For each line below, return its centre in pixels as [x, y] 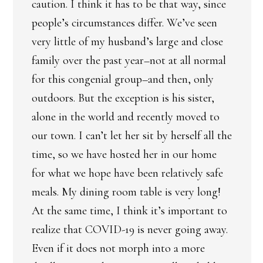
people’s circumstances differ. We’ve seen [124, 23]
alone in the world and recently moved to [126, 117]
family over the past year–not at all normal [129, 60]
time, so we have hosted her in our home [124, 154]
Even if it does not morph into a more [118, 248]
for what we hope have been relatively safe [127, 173]
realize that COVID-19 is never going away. [130, 230]
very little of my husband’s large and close [127, 42]
